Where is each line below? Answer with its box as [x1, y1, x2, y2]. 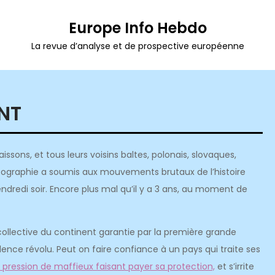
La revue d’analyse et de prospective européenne [31, 40, 244, 52]
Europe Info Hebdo [68, 18, 207, 38]
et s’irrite [215, 260, 254, 273]
